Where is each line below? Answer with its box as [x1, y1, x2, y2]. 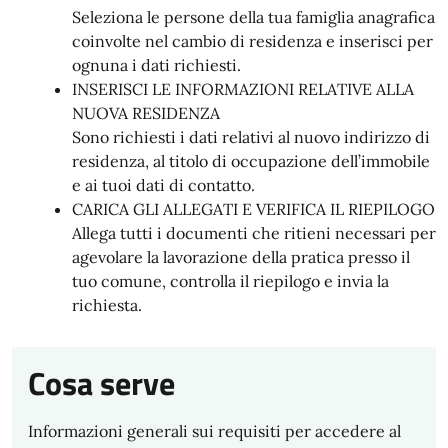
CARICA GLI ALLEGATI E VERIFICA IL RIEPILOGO [72, 199, 435, 219]
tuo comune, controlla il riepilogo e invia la [72, 271, 389, 291]
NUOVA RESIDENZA [72, 103, 220, 123]
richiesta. [72, 295, 142, 315]
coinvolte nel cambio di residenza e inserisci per [72, 31, 433, 51]
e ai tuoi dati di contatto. [72, 175, 255, 195]
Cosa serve [28, 359, 175, 407]
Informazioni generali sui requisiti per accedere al [28, 421, 401, 441]
